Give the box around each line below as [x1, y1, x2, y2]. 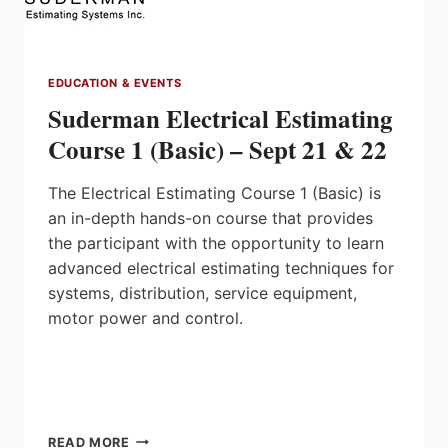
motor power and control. [48, 307, 243, 328]
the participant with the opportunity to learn [48, 232, 384, 253]
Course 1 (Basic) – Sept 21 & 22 [48, 130, 387, 168]
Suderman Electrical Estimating [48, 99, 393, 137]
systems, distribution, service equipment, [48, 282, 357, 303]
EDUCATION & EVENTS [48, 75, 182, 90]
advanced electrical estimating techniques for [48, 257, 394, 278]
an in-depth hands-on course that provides [48, 207, 373, 228]
